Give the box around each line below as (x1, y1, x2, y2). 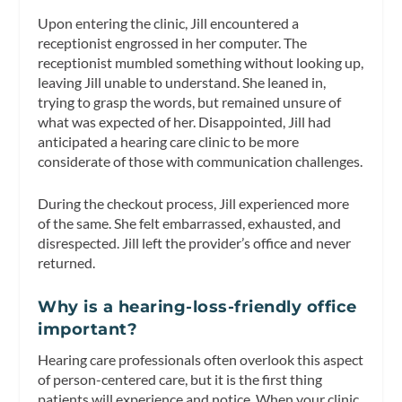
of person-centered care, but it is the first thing (38, 370, 323, 388)
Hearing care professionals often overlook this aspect (38, 350, 364, 368)
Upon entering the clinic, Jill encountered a (38, 13, 300, 31)
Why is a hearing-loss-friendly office (38, 296, 357, 317)
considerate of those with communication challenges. (38, 152, 363, 170)
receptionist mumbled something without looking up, (38, 53, 364, 71)
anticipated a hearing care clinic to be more (38, 132, 300, 150)
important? (38, 319, 138, 339)
